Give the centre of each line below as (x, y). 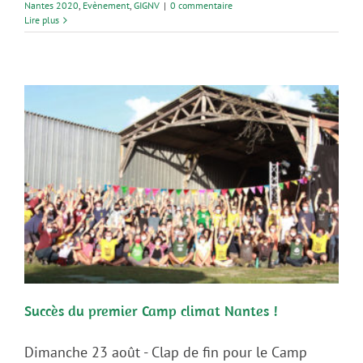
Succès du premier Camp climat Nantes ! (151, 310)
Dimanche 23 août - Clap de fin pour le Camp (166, 352)
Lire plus (42, 19)
